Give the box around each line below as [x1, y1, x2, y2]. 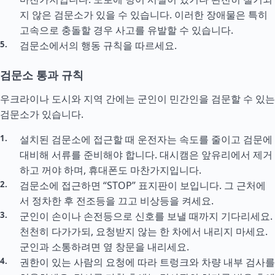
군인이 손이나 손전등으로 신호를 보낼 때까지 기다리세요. [20, 209, 273, 223]
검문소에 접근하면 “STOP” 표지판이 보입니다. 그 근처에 [20, 179, 266, 192]
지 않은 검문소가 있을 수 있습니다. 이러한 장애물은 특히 [20, 8, 268, 21]
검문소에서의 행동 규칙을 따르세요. [20, 39, 177, 52]
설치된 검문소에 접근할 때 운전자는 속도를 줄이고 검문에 [20, 133, 273, 146]
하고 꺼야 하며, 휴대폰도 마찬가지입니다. [20, 163, 201, 177]
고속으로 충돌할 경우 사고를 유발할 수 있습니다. [20, 23, 233, 37]
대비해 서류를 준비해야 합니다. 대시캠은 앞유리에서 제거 [20, 148, 273, 161]
